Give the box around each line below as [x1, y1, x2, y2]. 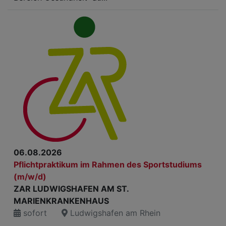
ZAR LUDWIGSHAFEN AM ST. [14, 184, 129, 194]
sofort [21, 208, 47, 218]
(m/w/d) [14, 172, 46, 182]
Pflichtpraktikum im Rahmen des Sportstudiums [14, 159, 202, 169]
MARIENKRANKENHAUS [14, 196, 109, 206]
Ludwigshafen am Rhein [68, 208, 160, 218]
